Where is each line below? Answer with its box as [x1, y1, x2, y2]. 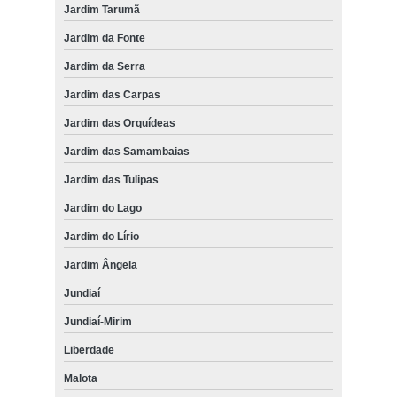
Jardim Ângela [63, 258, 137, 271]
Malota [63, 371, 97, 385]
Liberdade [63, 343, 114, 356]
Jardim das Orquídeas [63, 116, 175, 129]
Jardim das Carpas [63, 88, 160, 101]
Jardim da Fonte [63, 31, 145, 44]
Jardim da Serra [63, 59, 145, 73]
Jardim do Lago [63, 201, 142, 214]
